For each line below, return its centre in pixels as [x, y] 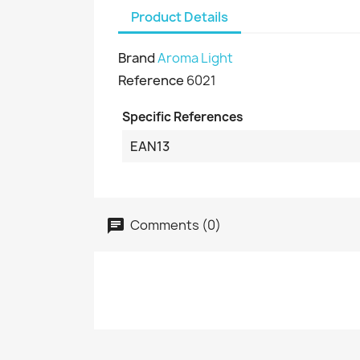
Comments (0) [174, 225]
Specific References [183, 117]
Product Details [180, 17]
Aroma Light [195, 58]
